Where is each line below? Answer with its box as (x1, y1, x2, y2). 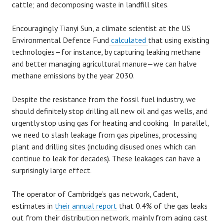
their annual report (55, 201, 117, 211)
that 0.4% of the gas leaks (117, 201, 208, 211)
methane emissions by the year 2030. (12, 71, 135, 80)
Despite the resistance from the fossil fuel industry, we (12, 94, 196, 104)
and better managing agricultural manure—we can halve (12, 59, 197, 69)
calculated (109, 35, 148, 45)
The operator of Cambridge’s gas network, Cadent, (12, 189, 178, 199)
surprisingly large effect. (12, 165, 92, 175)
